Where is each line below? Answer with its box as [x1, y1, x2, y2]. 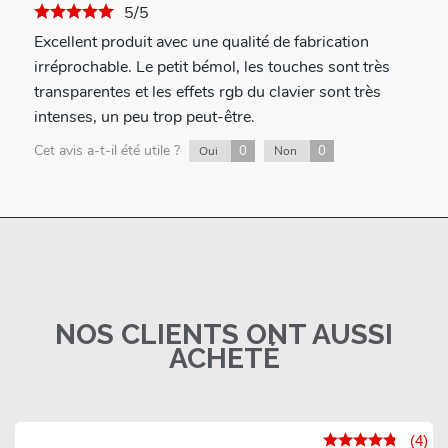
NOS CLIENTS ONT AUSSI [55, 318, 393, 352]
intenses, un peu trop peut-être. [33, 106, 255, 129]
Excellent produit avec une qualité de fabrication [33, 31, 369, 54]
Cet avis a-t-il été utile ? [33, 141, 184, 161]
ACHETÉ [168, 342, 280, 376]
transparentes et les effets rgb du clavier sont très [33, 81, 381, 104]
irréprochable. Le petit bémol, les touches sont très [33, 56, 390, 79]
